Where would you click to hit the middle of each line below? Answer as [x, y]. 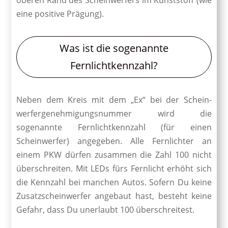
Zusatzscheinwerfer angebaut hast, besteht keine [114, 196]
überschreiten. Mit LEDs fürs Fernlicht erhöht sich [114, 168]
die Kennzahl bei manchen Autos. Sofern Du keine [114, 182]
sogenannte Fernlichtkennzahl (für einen [114, 127]
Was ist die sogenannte [114, 48]
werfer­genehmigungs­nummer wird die [114, 113]
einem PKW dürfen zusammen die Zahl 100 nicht [114, 154]
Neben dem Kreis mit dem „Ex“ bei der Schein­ [114, 99]
